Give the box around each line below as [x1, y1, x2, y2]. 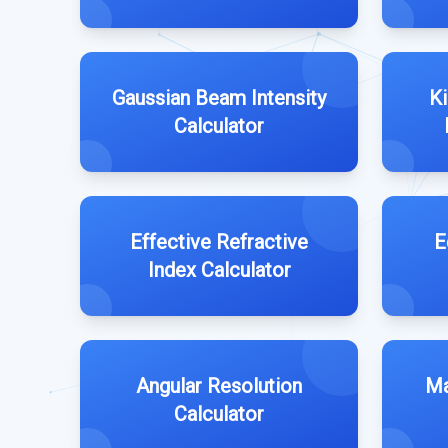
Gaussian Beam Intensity [112, 86, 326, 110]
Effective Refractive [130, 230, 308, 254]
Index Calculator [147, 258, 291, 282]
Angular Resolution [136, 374, 302, 398]
